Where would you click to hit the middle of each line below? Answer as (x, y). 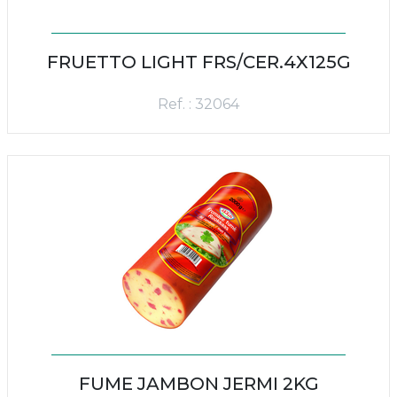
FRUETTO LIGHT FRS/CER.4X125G (198, 62)
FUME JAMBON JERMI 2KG (198, 384)
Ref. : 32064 (198, 104)
